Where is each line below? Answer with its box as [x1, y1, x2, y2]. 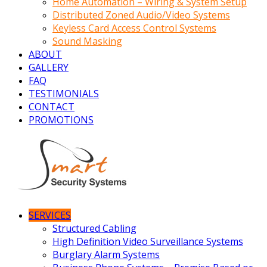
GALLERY [29, 60, 69, 74]
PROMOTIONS [29, 113, 94, 126]
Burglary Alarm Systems [52, 247, 160, 261]
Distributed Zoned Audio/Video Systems [52, 8, 230, 21]
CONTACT [29, 100, 74, 113]
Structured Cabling [52, 221, 136, 235]
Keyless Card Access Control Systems [52, 21, 216, 35]
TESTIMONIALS [29, 86, 99, 100]
